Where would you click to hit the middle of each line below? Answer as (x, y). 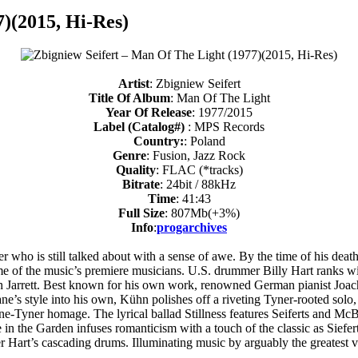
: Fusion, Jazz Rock (196, 156)
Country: (158, 141)
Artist (133, 84)
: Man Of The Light (220, 98)
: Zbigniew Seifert (195, 84)
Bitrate (141, 185)
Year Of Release (149, 113)
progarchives (192, 228)
